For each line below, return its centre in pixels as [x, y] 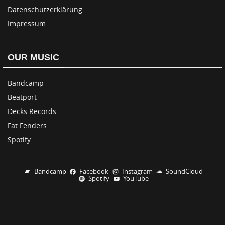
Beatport [22, 97]
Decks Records [32, 111]
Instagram [137, 171]
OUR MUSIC [33, 57]
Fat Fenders [27, 125]
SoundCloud [185, 171]
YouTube [136, 178]
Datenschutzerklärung [45, 9]
